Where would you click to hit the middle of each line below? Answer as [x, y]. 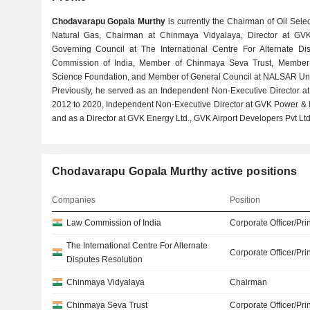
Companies [73, 200]
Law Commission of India [113, 223]
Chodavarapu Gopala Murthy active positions [174, 171]
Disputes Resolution [104, 259]
